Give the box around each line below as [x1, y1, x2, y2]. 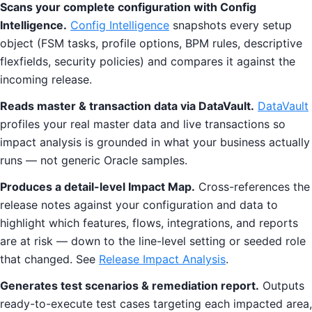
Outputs [259, 279, 304, 292]
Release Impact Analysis [99, 252, 226, 266]
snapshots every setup [169, 18, 292, 32]
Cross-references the [195, 180, 310, 194]
